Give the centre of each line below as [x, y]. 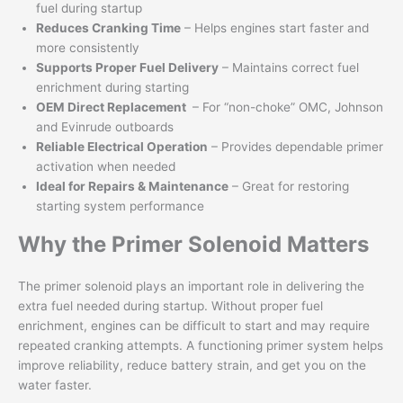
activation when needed [106, 167]
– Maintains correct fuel [289, 68]
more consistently [88, 48]
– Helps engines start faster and [275, 28]
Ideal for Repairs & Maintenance [132, 187]
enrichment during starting [112, 88]
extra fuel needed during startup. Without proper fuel [170, 306]
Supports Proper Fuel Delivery [127, 68]
